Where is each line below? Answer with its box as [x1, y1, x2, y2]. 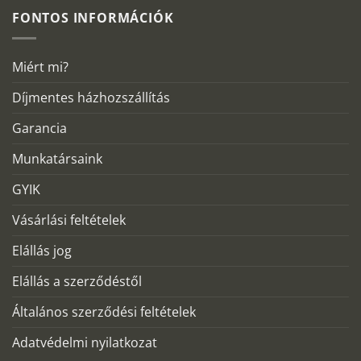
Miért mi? [12, 57, 68, 76]
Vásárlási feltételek [12, 210, 126, 229]
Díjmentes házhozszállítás [12, 88, 170, 106]
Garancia [12, 118, 67, 137]
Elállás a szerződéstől [12, 272, 142, 290]
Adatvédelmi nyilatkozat [12, 333, 157, 351]
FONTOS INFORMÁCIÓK [12, 9, 174, 27]
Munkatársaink [12, 149, 102, 168]
